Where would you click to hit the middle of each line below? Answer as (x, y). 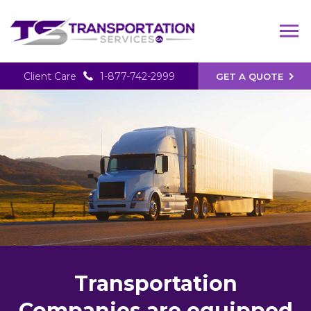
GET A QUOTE (250, 77)
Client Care (50, 76)
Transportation (155, 284)
